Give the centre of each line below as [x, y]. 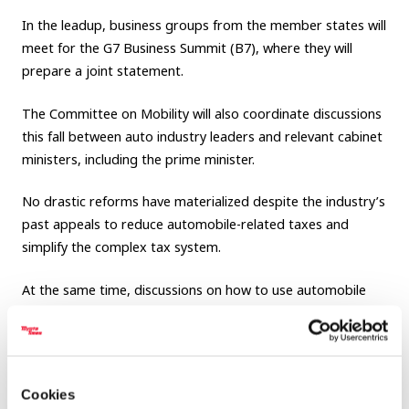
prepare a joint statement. [102, 71]
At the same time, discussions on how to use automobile [194, 290]
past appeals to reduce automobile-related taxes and [185, 225]
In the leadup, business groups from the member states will [204, 26]
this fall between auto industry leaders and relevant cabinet [202, 136]
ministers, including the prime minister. [138, 159]
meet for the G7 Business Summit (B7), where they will [187, 48]
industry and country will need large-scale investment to [191, 336]
